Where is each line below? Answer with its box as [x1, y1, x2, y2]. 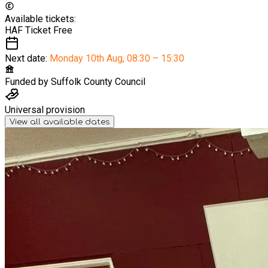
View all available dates [10, 117, 109, 126]
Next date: [5, 52, 50, 64]
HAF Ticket [5, 24, 53, 36]
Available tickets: [5, 13, 76, 25]
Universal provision [5, 103, 85, 115]
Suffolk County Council [51, 75, 145, 87]
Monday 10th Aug [50, 52, 123, 64]
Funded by [5, 75, 48, 87]
